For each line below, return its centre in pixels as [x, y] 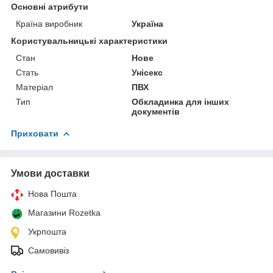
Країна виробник [49, 23]
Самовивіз [48, 250]
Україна [148, 23]
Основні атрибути [50, 6]
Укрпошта [47, 231]
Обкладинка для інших [181, 101]
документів [156, 111]
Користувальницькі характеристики [89, 41]
